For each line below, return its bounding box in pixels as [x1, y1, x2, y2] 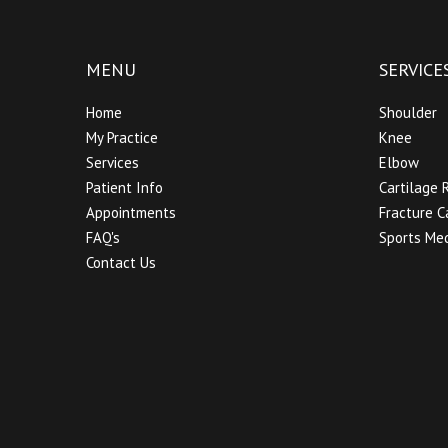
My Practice [86, 128, 158, 148]
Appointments [86, 203, 176, 223]
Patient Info [86, 178, 163, 198]
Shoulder [379, 103, 437, 123]
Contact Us [86, 253, 156, 273]
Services [86, 153, 139, 173]
